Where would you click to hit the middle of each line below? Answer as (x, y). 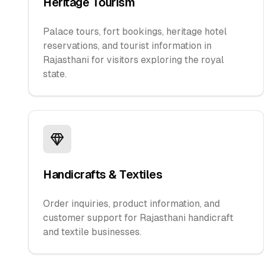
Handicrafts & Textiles (103, 174)
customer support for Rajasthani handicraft (138, 218)
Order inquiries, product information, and (131, 204)
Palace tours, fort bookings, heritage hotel (135, 32)
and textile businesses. (92, 232)
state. (55, 74)
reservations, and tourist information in (127, 46)
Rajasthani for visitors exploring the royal (133, 60)
